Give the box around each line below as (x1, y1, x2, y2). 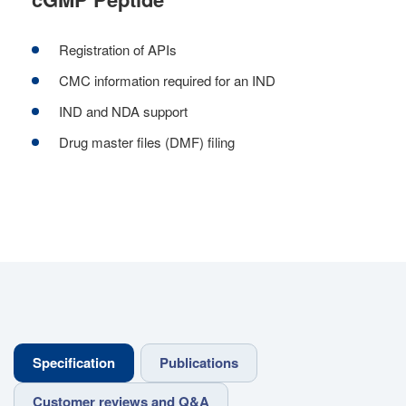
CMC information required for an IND (59, 71, 275, 90)
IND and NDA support (59, 101, 188, 121)
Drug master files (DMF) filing (59, 132, 235, 151)
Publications (159, 353, 238, 372)
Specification (33, 353, 115, 372)
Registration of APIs (59, 40, 177, 59)
